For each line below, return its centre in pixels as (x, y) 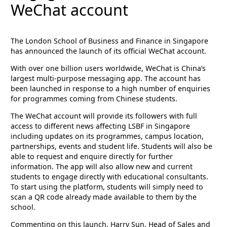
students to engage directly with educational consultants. (110, 177)
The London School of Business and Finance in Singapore (110, 41)
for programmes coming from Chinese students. (94, 99)
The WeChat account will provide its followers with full (104, 116)
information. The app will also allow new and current (102, 167)
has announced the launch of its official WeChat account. (109, 51)
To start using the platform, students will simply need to (107, 187)
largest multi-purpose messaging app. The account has (106, 79)
